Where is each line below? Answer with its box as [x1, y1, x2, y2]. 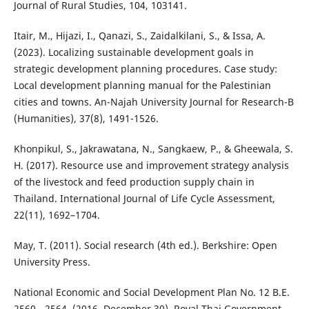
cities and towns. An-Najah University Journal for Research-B [13, 95, 294, 109]
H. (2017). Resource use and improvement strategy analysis [13, 159, 289, 172]
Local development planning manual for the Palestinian [13, 79, 271, 92]
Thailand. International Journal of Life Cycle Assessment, [13, 192, 275, 206]
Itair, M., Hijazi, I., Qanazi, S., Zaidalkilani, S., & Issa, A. [13, 29, 266, 43]
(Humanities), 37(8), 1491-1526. [13, 112, 159, 126]
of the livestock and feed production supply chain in [13, 175, 255, 189]
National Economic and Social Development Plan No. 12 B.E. [13, 286, 290, 299]
